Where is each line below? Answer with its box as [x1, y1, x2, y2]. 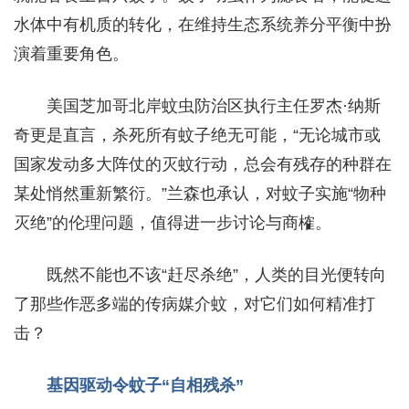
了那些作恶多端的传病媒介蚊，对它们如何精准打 [14, 294, 375, 313]
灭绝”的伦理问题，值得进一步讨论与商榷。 [14, 213, 331, 232]
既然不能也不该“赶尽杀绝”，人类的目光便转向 [47, 265, 386, 284]
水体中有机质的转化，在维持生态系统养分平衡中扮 [14, 15, 392, 34]
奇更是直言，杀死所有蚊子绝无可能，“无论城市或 [14, 125, 381, 144]
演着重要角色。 [14, 44, 129, 63]
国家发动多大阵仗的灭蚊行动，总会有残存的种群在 [14, 154, 392, 173]
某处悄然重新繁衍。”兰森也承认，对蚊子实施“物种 [14, 184, 386, 203]
